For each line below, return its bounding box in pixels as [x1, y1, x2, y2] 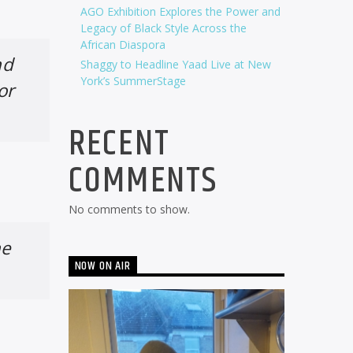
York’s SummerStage [80, 72, 186, 88]
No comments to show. [68, 201, 190, 217]
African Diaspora [80, 36, 165, 52]
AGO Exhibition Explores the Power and [80, 3, 281, 19]
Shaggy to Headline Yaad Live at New [80, 56, 271, 72]
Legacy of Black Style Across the [80, 20, 247, 35]
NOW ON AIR [74, 256, 131, 277]
